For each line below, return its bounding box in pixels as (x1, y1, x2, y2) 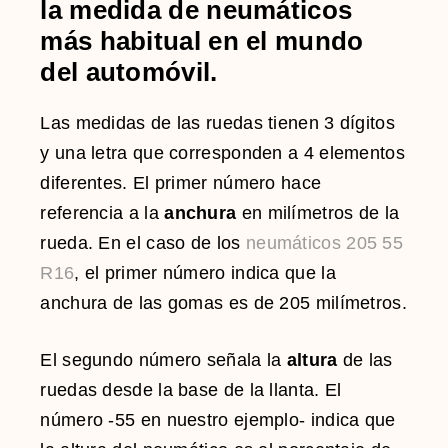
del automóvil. (40, 56, 218, 87)
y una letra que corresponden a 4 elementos (40, 142, 405, 163)
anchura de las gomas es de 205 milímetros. (40, 292, 407, 313)
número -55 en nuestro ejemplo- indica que (40, 409, 396, 430)
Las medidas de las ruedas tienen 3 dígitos (40, 112, 395, 133)
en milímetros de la (236, 202, 400, 223)
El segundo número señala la (40, 349, 287, 370)
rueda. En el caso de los (40, 232, 246, 253)
